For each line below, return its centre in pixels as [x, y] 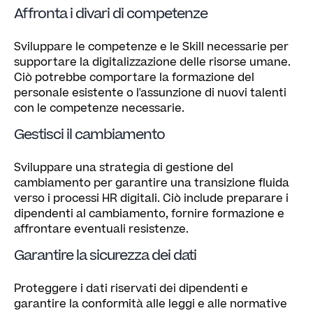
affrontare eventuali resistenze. [101, 229]
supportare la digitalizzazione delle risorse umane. [152, 62]
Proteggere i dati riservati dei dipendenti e [131, 288]
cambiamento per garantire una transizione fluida [152, 183]
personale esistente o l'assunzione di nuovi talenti [150, 93]
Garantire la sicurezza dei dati [105, 255]
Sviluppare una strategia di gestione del [124, 167]
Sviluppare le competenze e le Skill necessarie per [151, 46]
